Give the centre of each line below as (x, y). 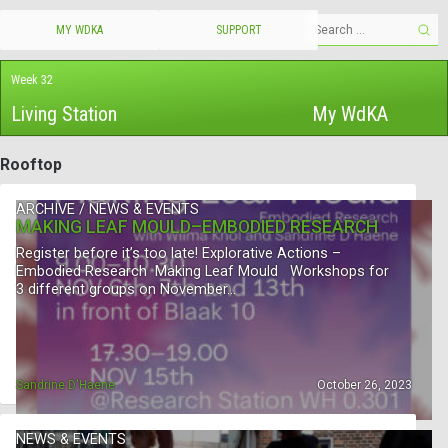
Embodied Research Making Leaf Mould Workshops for (202, 271)
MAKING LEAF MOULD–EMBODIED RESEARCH (197, 227)
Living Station (64, 114)
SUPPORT (238, 30)
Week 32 (32, 80)
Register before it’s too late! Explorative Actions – (178, 253)
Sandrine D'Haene (65, 385)
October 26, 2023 (364, 385)
